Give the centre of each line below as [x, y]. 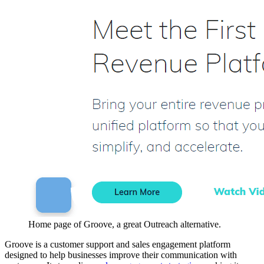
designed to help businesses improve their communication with [121, 255]
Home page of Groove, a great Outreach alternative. [125, 224]
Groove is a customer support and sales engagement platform [118, 244]
